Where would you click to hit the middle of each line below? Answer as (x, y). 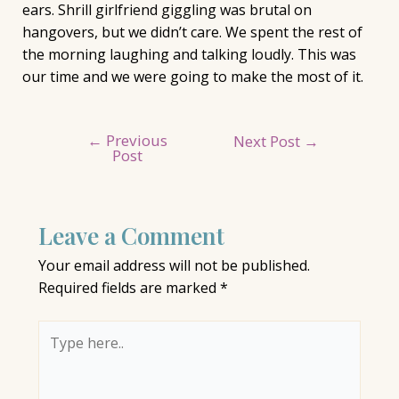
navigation (90, 163)
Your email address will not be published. (174, 266)
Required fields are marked (129, 288)
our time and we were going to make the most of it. (192, 77)
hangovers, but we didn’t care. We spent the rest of (192, 33)
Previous (134, 141)
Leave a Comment (131, 236)
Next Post (269, 142)
